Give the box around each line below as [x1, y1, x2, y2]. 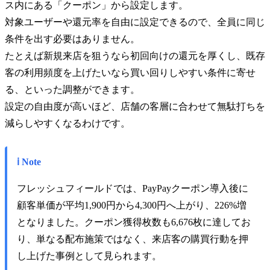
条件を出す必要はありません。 [5, 34, 140, 45]
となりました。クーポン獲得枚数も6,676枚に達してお [17, 217, 251, 228]
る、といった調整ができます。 [5, 84, 140, 95]
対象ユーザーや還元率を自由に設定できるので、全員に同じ [5, 17, 265, 28]
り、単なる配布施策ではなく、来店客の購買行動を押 [17, 234, 248, 245]
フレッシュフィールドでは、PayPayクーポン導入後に [17, 183, 248, 194]
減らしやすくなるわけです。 [5, 118, 130, 129]
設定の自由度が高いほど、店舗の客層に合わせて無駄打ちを [5, 101, 265, 112]
